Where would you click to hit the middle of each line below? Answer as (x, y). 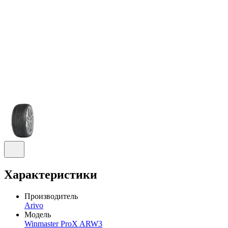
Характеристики (51, 174)
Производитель (51, 196)
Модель (38, 214)
